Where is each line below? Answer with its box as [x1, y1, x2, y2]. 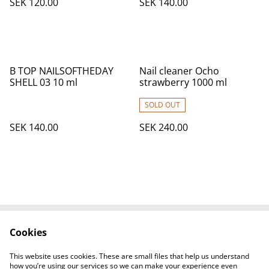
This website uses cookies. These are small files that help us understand [10, 251, 249, 261]
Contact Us [60, 232, 110, 246]
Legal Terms [156, 232, 211, 246]
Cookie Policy [154, 244, 214, 257]
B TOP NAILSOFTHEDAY [10, 64, 113, 77]
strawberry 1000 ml [139, 76, 227, 89]
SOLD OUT [145, 100, 180, 110]
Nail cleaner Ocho [139, 64, 219, 77]
